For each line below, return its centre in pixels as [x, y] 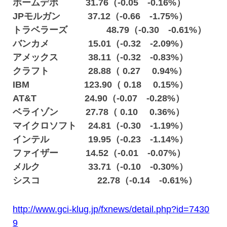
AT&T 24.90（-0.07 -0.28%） [99, 98]
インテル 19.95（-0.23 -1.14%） [101, 139]
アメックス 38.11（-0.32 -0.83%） [105, 57]
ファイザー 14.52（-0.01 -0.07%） [99, 153]
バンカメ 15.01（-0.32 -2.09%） [101, 44]
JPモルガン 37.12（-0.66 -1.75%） [100, 16]
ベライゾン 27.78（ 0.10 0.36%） [99, 112]
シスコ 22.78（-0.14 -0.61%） [105, 180]
